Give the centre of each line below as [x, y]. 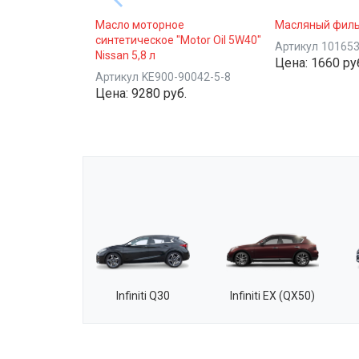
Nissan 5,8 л [125, 55]
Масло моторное [140, 25]
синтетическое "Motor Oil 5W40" [178, 40]
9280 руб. [159, 93]
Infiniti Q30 [143, 295]
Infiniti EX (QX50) [273, 295]
